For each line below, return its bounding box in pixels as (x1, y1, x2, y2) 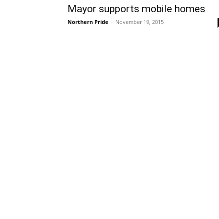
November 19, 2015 (115, 18, 164, 25)
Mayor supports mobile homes (67, 2, 205, 15)
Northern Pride (67, 18, 109, 25)
